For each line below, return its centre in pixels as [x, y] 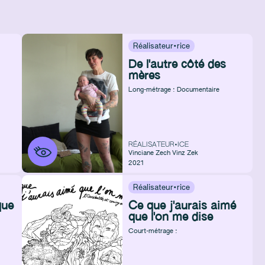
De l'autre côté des [177, 64]
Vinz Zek [185, 153]
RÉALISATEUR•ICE [159, 145]
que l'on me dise [171, 217]
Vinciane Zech [149, 153]
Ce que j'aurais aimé [182, 206]
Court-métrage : [153, 231]
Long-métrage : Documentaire [174, 90]
